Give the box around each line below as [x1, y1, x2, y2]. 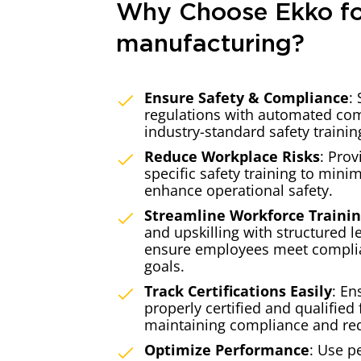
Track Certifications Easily [144, 281, 332, 301]
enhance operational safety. [144, 180, 333, 200]
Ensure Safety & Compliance [144, 88, 349, 107]
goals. [144, 256, 185, 276]
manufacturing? [116, 32, 305, 56]
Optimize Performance [144, 340, 309, 359]
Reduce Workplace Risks [144, 147, 320, 166]
